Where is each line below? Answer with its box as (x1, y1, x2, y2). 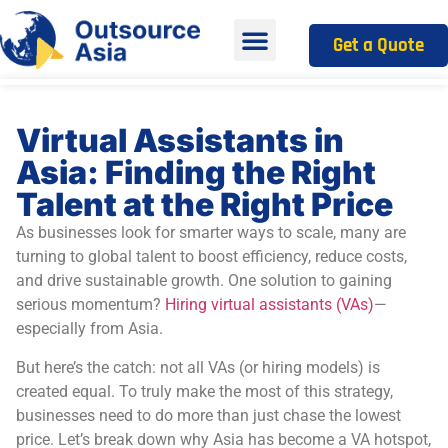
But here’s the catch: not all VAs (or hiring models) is (16, 357, 380, 377)
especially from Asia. (16, 319, 167, 339)
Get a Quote (333, 32, 424, 58)
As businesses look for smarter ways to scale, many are (16, 223, 406, 243)
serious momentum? (16, 295, 165, 315)
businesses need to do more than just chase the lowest (16, 405, 401, 425)
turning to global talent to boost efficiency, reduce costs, (16, 247, 407, 267)
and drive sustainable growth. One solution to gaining (16, 271, 392, 291)
